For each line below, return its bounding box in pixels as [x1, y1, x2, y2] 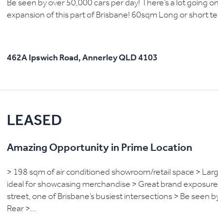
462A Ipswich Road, [7, 54, 81, 63]
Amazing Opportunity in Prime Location [7, 143, 192, 154]
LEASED [7, 114, 62, 129]
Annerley [82, 54, 117, 63]
